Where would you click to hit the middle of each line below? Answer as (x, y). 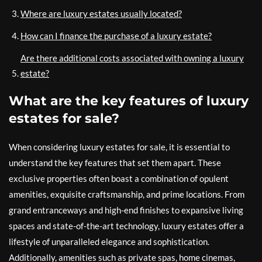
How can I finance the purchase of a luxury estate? (116, 36)
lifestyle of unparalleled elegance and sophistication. (109, 242)
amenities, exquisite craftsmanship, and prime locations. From (127, 194)
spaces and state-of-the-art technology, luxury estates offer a (126, 226)
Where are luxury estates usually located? (101, 13)
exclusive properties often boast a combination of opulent (119, 178)
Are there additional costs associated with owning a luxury (132, 58)
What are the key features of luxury (129, 101)
